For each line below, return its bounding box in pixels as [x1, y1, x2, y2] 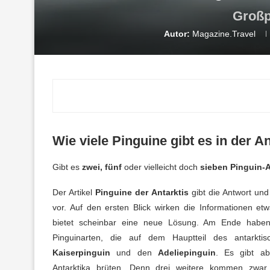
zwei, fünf [82, 162, 124, 172]
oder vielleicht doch [124, 162, 198, 172]
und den [110, 247, 158, 257]
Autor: [164, 28, 190, 39]
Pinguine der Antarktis [95, 187, 189, 197]
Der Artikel [52, 187, 96, 197]
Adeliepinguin [157, 247, 216, 257]
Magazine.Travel [192, 28, 256, 39]
